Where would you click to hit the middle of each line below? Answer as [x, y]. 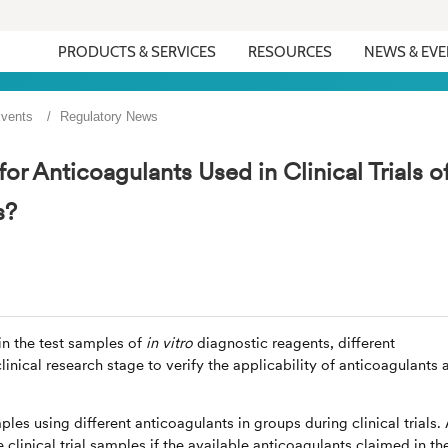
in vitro [169, 343]
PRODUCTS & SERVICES [137, 52]
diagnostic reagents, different [294, 343]
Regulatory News [109, 116]
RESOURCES [290, 52]
